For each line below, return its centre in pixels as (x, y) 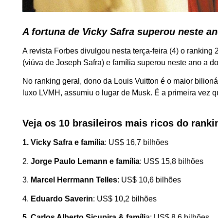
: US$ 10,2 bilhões (125, 199)
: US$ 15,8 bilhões (172, 161)
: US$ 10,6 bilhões (149, 180)
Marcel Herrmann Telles (74, 180)
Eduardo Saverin (62, 199)
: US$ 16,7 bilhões (137, 143)
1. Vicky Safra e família (64, 143)
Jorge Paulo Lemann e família (85, 161)
